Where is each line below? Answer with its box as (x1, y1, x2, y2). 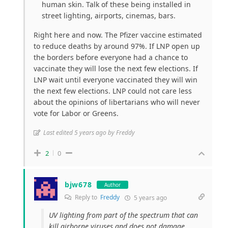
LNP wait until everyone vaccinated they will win (34, 75, 197, 85)
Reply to (73, 193, 100, 202)
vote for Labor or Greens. (34, 108, 119, 119)
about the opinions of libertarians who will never (34, 97, 200, 107)
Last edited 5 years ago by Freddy (43, 128, 135, 137)
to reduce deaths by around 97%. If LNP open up (34, 41, 200, 51)
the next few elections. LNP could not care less (34, 86, 192, 96)
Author (104, 181, 121, 188)
